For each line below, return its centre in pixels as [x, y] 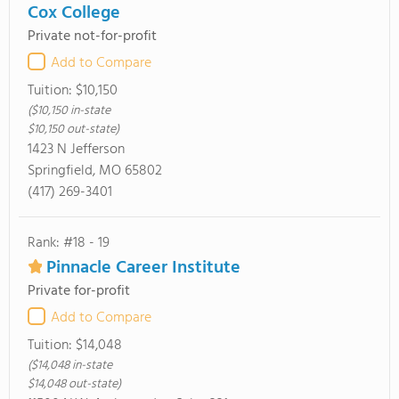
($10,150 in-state [69, 111]
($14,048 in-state [70, 366]
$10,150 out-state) [73, 130]
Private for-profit [79, 291]
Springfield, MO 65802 [95, 171]
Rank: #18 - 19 [69, 243]
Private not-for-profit [92, 37]
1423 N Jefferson [76, 150]
